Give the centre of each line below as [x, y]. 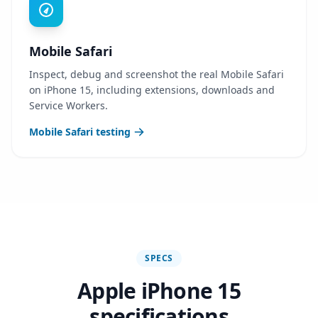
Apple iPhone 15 [159, 291]
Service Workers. [68, 105]
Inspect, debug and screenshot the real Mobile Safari [157, 74]
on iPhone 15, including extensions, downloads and [152, 90]
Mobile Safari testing [80, 132]
